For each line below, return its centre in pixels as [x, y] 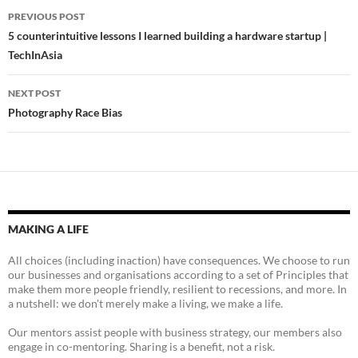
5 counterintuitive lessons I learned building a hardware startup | [167, 35]
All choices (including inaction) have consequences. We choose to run [179, 260]
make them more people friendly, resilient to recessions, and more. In [177, 288]
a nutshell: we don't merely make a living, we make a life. [145, 303]
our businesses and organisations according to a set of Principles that [178, 274]
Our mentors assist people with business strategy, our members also [175, 332]
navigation [57, 38]
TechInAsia [35, 54]
